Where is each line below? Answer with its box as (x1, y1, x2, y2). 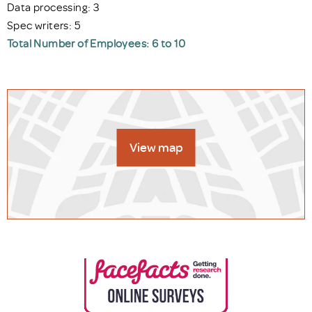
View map (129, 139, 183, 156)
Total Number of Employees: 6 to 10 (7, 36, 186, 50)
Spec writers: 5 (7, 17, 80, 32)
